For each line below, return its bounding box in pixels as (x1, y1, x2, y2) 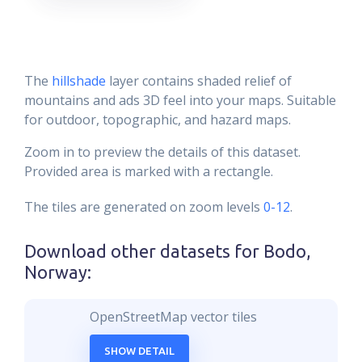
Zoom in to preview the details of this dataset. (24, 143, 301, 161)
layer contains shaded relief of (106, 72, 292, 90)
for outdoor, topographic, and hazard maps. (24, 111, 291, 128)
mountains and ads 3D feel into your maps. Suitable (24, 91, 336, 109)
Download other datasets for (24, 242, 263, 261)
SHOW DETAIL (104, 344, 175, 356)
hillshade (52, 72, 106, 90)
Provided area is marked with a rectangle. (24, 162, 273, 180)
